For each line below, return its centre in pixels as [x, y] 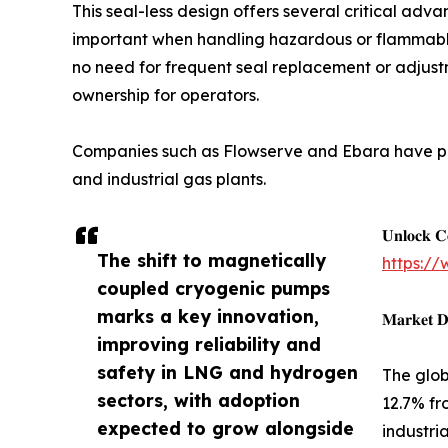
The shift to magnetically [211, 260]
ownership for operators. [165, 95]
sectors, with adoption [198, 400]
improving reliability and [209, 344]
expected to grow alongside [225, 428]
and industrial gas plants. [169, 179]
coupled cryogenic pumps [213, 288]
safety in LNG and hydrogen [227, 372]
